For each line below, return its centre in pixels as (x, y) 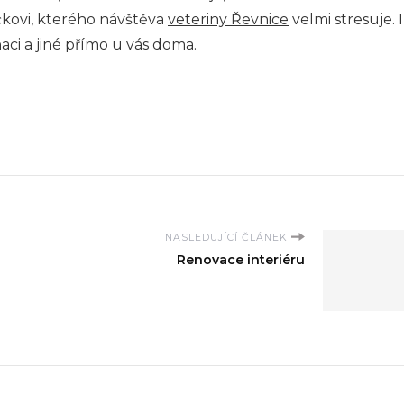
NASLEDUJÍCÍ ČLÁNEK (226, 237)
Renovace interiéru (241, 259)
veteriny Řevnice (228, 19)
